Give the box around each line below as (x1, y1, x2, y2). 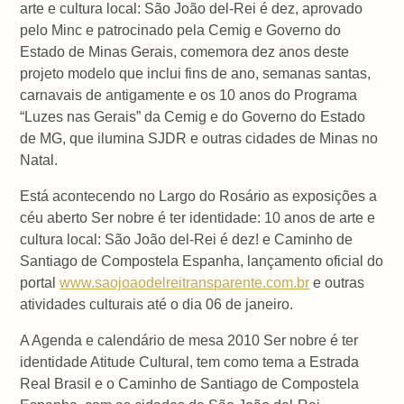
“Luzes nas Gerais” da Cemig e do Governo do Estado (20, 108, 366, 124)
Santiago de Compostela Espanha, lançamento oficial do (20, 252, 384, 269)
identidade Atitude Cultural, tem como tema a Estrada (20, 353, 360, 370)
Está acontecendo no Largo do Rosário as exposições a (20, 188, 378, 204)
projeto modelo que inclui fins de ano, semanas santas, (20, 65, 372, 81)
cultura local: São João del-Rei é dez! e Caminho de (20, 231, 353, 247)
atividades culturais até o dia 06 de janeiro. (20, 296, 294, 312)
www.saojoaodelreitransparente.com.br (60, 274, 310, 290)
